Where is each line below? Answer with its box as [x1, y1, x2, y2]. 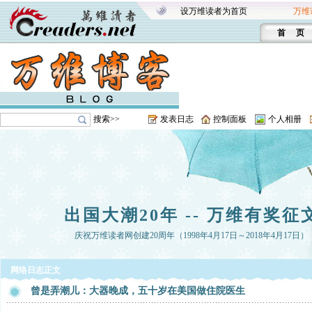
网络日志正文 [10, 265, 61, 275]
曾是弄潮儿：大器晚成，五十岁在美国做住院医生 [31, 286, 245, 296]
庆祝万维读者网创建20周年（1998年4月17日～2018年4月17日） [75, 231, 309, 240]
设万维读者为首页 [180, 6, 247, 16]
